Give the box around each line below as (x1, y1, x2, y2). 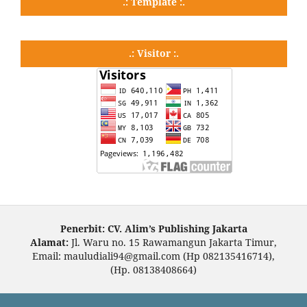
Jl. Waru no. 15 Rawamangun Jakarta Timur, (69, 235, 277, 249)
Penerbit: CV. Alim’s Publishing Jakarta (60, 221, 247, 235)
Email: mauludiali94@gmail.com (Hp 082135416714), (32, 249, 275, 262)
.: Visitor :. (129, 46, 179, 60)
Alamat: (30, 235, 69, 249)
